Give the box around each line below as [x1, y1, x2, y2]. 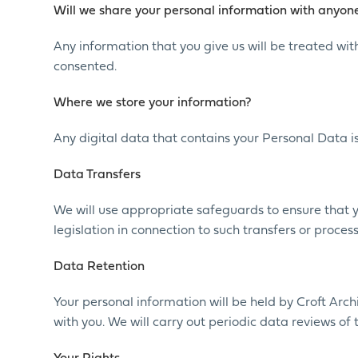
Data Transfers [54, 169, 141, 181]
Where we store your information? [54, 97, 252, 109]
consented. [54, 61, 117, 74]
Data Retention [54, 261, 145, 273]
